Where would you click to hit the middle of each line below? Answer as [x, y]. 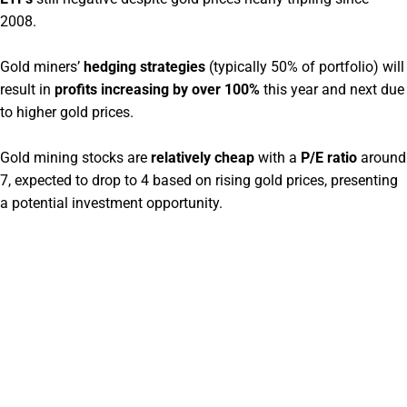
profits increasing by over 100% [157, 89]
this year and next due [332, 89]
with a [278, 157]
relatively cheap [203, 157]
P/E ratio [329, 157]
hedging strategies [144, 66]
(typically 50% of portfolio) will [305, 66]
